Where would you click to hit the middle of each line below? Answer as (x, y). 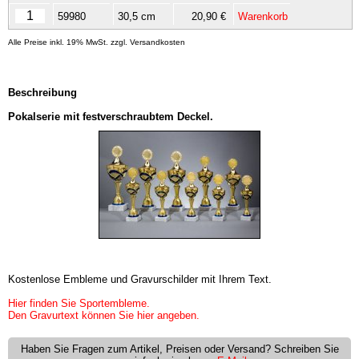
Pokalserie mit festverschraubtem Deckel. (111, 117)
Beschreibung (42, 93)
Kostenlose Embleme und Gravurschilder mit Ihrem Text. (140, 279)
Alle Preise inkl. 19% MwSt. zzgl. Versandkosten (97, 42)
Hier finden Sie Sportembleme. (79, 303)
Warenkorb (263, 17)
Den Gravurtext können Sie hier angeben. (104, 315)
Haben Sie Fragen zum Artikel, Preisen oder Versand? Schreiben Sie (179, 349)
